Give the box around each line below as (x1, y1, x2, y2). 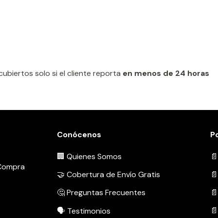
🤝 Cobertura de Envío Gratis (57, 169, 161, 180)
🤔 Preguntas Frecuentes (57, 187, 146, 198)
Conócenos (57, 129, 102, 140)
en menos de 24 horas (123, 68, 209, 79)
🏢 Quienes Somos (57, 151, 122, 162)
